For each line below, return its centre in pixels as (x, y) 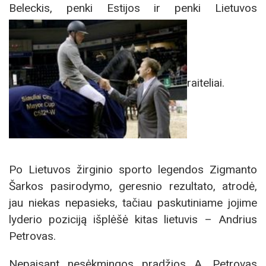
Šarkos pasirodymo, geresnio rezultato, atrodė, (133, 186)
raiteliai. (206, 83)
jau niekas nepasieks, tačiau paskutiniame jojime (133, 202)
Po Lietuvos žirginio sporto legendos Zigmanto (133, 169)
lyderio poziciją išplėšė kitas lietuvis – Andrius (133, 219)
